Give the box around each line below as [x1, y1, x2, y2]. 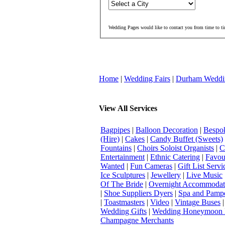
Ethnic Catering [150, 152, 200, 161]
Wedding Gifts [100, 206, 147, 215]
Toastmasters [104, 197, 145, 206]
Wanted [100, 161, 125, 170]
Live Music [186, 170, 222, 179]
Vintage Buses [175, 197, 220, 206]
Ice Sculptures [100, 170, 145, 179]
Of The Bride [100, 179, 143, 188]
